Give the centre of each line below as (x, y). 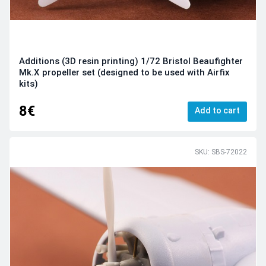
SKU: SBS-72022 (221, 152)
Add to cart (217, 111)
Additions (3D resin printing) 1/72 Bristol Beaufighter (131, 61)
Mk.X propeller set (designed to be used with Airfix (124, 72)
